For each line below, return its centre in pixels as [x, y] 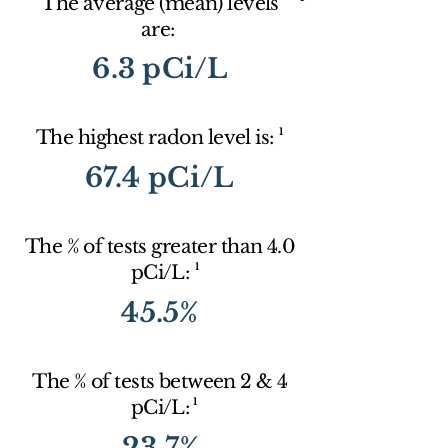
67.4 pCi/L [159, 177]
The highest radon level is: [157, 137]
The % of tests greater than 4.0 [160, 246]
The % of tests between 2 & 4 [160, 381]
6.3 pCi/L [160, 68]
